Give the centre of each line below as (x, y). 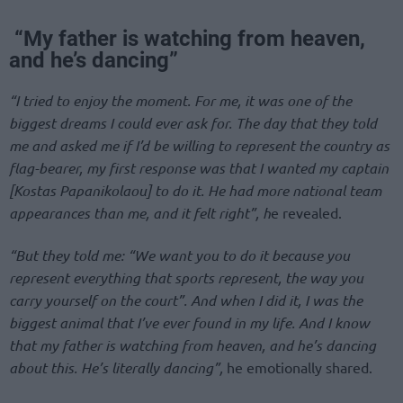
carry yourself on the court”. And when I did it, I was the (186, 300)
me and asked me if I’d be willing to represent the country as (199, 145)
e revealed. (306, 212)
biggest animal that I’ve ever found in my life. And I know (189, 322)
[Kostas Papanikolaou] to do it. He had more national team (195, 190)
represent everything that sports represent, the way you (186, 277)
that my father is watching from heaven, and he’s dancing (193, 345)
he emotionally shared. (298, 367)
